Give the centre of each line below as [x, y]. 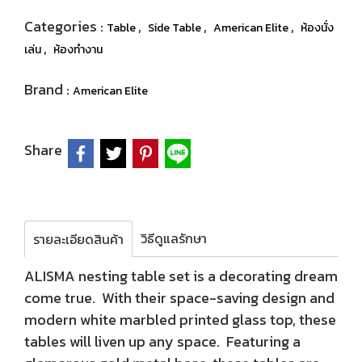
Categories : [65, 26]
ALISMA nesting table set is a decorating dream [181, 276]
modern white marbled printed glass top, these [180, 320]
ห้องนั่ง [317, 28]
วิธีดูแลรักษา [174, 238]
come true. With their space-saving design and [179, 298]
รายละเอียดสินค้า [78, 239]
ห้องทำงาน [78, 50]
